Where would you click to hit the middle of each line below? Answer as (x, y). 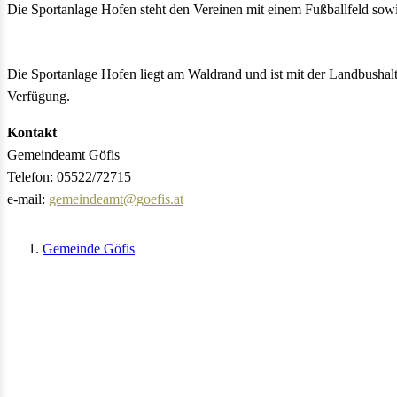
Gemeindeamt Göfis (63, 155)
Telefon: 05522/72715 (69, 177)
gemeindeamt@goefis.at (116, 199)
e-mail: (28, 199)
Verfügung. (39, 97)
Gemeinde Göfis (89, 249)
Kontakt (32, 133)
